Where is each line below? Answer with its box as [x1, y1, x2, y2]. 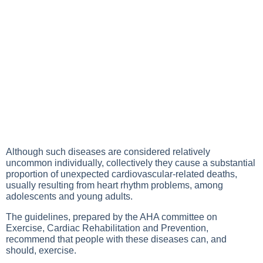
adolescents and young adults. [6, 191, 133, 201]
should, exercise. [6, 245, 76, 255]
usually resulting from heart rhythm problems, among [6, 180, 223, 190]
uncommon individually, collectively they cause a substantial [6, 158, 255, 168]
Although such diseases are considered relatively [6, 147, 210, 157]
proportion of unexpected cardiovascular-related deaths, [6, 169, 237, 179]
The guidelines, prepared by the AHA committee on [6, 212, 217, 222]
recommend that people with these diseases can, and [6, 234, 227, 244]
